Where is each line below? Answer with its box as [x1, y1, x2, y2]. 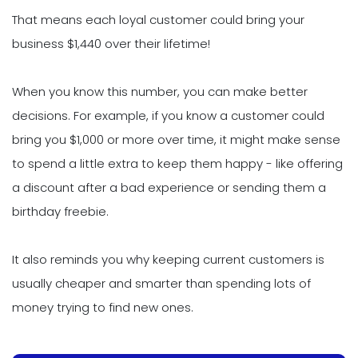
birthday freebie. [12, 203, 109, 221]
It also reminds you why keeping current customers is [12, 251, 324, 268]
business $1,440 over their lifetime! [12, 35, 210, 53]
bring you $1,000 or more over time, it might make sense [12, 131, 340, 149]
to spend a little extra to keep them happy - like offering [12, 155, 343, 173]
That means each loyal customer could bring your [12, 11, 304, 29]
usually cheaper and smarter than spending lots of [12, 275, 311, 292]
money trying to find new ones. [12, 299, 193, 316]
